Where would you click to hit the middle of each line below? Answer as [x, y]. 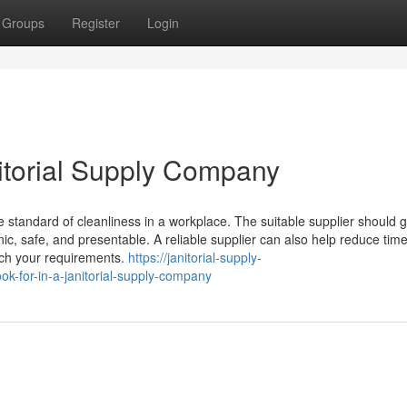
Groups [23, 23]
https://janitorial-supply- [195, 257]
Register [96, 23]
